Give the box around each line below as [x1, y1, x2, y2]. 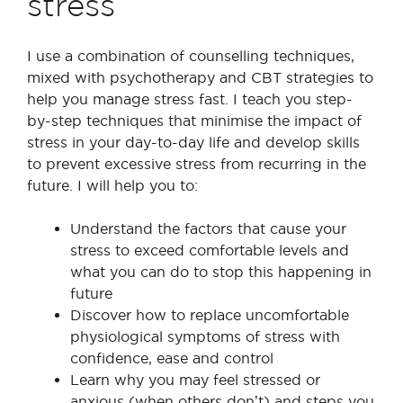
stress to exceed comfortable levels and [70, 242, 349, 258]
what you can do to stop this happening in [70, 264, 372, 280]
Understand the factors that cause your [70, 220, 346, 237]
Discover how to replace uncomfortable [70, 307, 349, 323]
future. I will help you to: [27, 177, 198, 193]
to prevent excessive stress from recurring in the [27, 156, 366, 172]
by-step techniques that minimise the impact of [27, 112, 362, 129]
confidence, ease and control [70, 350, 273, 366]
